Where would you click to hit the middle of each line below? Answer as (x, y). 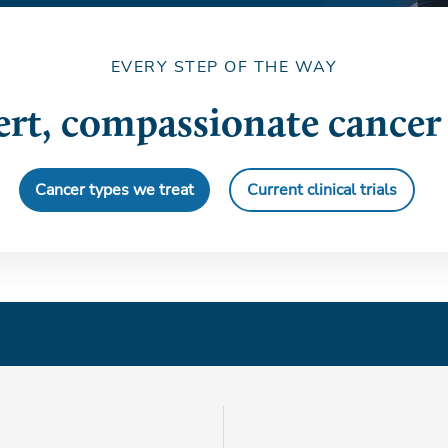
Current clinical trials (321, 190)
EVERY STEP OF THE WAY (224, 67)
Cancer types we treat (114, 190)
